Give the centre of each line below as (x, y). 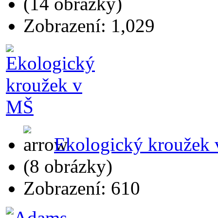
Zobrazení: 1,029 (89, 25)
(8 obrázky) (68, 166)
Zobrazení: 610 (82, 188)
